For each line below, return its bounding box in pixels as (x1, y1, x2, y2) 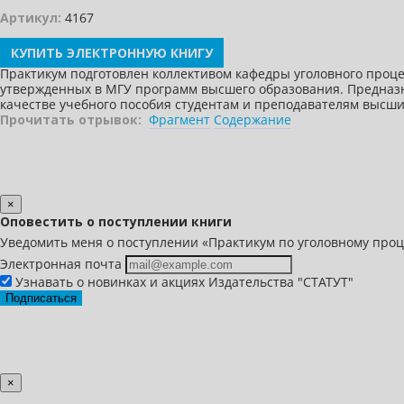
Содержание (214, 111, 291, 128)
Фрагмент (149, 111, 210, 128)
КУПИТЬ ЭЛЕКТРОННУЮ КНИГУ (11, 44, 213, 61)
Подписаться (5, 291, 77, 305)
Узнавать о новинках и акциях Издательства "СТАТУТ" (12, 273, 353, 290)
